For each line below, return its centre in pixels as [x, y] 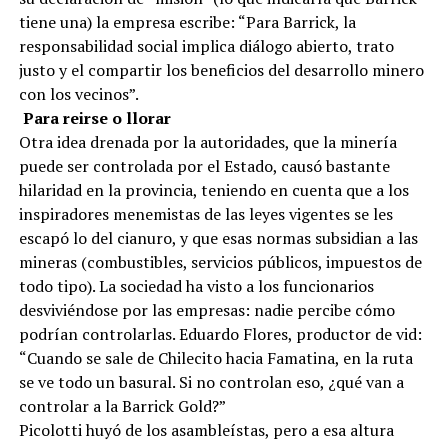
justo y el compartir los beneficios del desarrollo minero [221, 69]
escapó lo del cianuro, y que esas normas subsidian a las [218, 237]
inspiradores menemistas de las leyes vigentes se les [205, 213]
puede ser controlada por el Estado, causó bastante [204, 165]
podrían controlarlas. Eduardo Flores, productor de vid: [220, 333]
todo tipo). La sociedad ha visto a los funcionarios [196, 285]
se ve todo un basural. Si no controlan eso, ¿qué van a [211, 381]
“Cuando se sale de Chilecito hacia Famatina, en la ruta [215, 357]
